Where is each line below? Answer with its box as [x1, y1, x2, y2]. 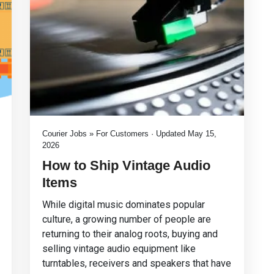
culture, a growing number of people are [42, 213, 211, 225]
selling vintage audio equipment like [42, 243, 196, 254]
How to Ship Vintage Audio [42, 158, 210, 173]
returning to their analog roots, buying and [42, 228, 218, 240]
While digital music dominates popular [42, 199, 205, 210]
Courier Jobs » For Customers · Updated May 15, [42, 129, 217, 138]
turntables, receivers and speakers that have [42, 257, 231, 269]
